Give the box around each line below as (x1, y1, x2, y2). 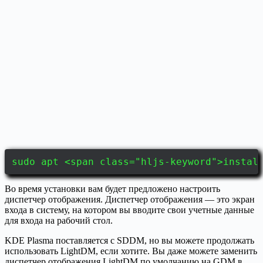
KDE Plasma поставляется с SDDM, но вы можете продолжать (5, 235, 254, 245)
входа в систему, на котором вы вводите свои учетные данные (5, 204, 254, 215)
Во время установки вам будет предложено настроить (5, 183, 220, 194)
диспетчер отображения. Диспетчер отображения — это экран (5, 194, 255, 204)
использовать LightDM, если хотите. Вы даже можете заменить (5, 245, 257, 256)
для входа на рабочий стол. (5, 215, 113, 225)
